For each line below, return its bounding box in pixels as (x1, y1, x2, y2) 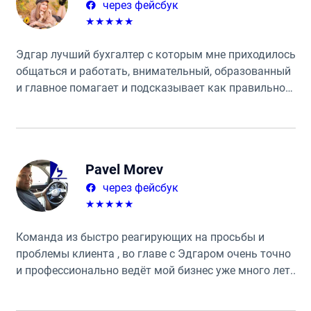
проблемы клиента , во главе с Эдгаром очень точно (15, 246, 291, 260)
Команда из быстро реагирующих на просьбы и (15, 230, 264, 244)
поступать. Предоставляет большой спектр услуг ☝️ (15, 97, 285, 111)
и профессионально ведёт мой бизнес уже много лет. (15, 263, 293, 277)
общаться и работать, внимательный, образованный (15, 64, 291, 78)
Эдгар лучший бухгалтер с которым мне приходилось (15, 47, 296, 61)
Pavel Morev (85, 160, 163, 178)
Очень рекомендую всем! (15, 114, 148, 128)
